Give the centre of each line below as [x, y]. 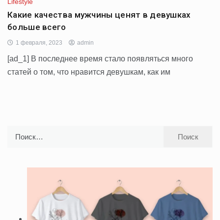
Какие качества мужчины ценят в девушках [99, 14]
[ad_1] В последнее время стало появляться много [100, 58]
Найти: [18, 131]
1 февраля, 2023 [39, 42]
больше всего [37, 27]
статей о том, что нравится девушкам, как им [89, 72]
